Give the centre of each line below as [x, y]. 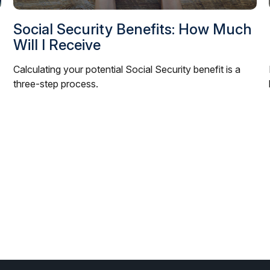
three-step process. [56, 83]
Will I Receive [57, 45]
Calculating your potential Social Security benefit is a [127, 69]
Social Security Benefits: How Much [133, 29]
